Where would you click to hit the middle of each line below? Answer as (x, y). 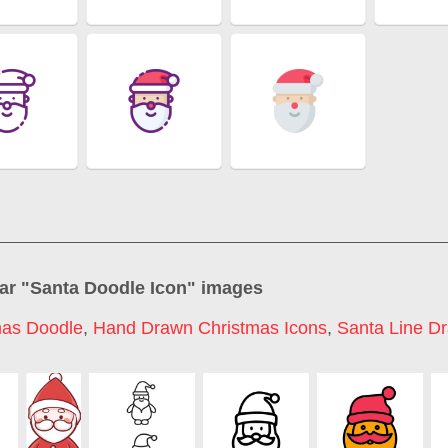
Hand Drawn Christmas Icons (210, 328)
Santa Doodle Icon (108, 288)
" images (225, 288)
